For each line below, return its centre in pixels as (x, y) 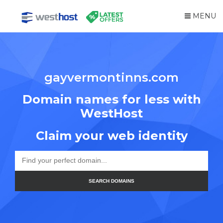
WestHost (111, 113)
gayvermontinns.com (111, 77)
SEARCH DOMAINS (111, 181)
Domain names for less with (111, 99)
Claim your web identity (111, 135)
